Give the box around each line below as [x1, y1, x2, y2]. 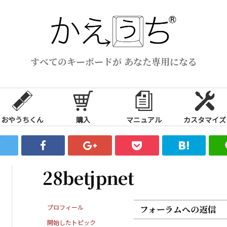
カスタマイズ [183, 114, 226, 125]
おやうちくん [1, 114, 44, 125]
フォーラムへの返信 [140, 203, 216, 215]
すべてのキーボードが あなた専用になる [30, 54, 197, 68]
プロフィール [47, 202, 84, 211]
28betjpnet [43, 165, 134, 190]
